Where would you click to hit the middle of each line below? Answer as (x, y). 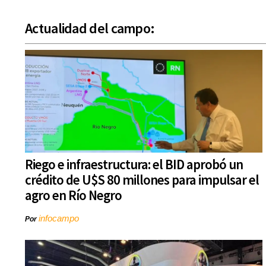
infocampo (59, 218)
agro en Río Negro (73, 195)
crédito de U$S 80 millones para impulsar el (142, 180)
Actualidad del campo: (90, 28)
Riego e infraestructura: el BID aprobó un (134, 164)
